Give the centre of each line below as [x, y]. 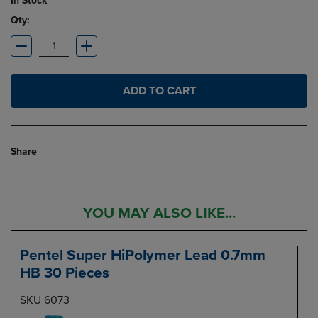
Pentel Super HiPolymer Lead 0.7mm [143, 256]
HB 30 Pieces [65, 273]
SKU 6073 [45, 300]
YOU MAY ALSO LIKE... [159, 214]
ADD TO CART [159, 91]
